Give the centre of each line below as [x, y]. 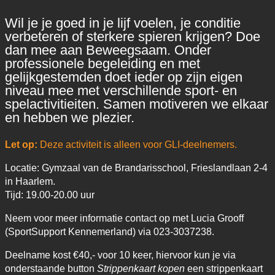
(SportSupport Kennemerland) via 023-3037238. [110, 231]
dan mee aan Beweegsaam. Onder [108, 50]
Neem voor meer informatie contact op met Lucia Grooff [124, 218]
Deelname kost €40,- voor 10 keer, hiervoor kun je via [120, 255]
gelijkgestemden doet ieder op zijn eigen [124, 77]
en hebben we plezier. [70, 117]
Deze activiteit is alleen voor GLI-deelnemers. [137, 144]
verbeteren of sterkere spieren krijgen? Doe [133, 36]
